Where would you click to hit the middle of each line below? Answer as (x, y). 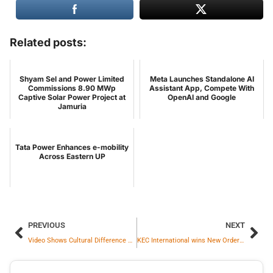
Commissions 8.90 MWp (72, 88)
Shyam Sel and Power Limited (72, 79)
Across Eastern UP (72, 157)
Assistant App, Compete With (202, 88)
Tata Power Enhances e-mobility (72, 147)
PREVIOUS (47, 225)
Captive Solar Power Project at (72, 97)
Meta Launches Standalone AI (202, 79)
